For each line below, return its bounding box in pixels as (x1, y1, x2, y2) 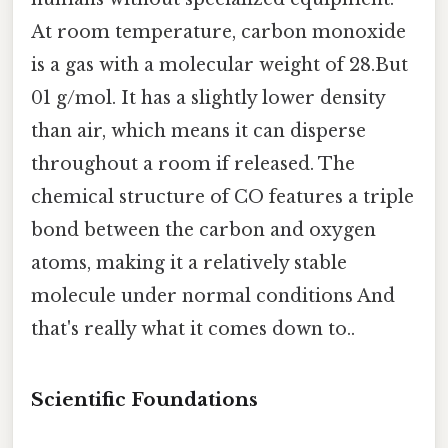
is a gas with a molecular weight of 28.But (31, 54, 408, 77)
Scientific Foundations (31, 388, 258, 412)
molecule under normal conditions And (31, 285, 395, 308)
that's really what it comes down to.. (31, 318, 355, 341)
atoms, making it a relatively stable (31, 252, 347, 275)
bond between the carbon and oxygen (31, 219, 376, 242)
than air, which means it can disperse (31, 120, 366, 143)
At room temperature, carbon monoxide (31, 21, 406, 44)
